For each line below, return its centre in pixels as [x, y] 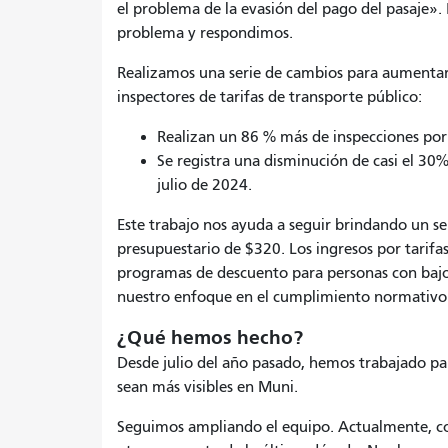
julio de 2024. [206, 184]
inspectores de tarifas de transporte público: [269, 96]
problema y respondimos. [205, 32]
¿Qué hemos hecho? [215, 337]
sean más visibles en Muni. [209, 386]
